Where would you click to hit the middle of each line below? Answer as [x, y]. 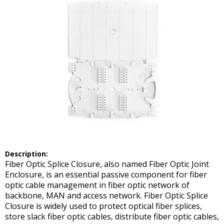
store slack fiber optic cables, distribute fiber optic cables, [112, 217]
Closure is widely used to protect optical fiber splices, [103, 206]
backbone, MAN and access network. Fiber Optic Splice [106, 196]
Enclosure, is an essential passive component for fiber [106, 175]
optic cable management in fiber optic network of [97, 185]
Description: [26, 154]
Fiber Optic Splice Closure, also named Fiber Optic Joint [107, 164]
